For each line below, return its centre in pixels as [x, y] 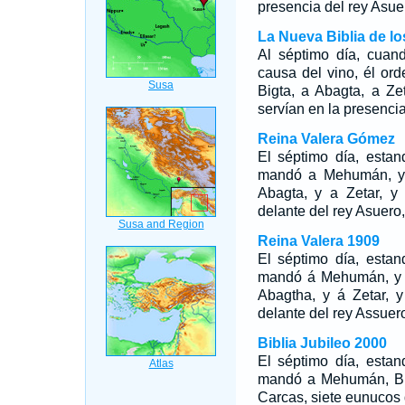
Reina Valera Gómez [326, 139]
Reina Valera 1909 [318, 241]
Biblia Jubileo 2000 [322, 343]
